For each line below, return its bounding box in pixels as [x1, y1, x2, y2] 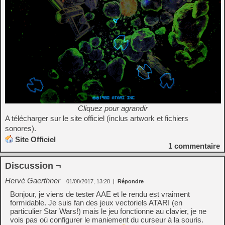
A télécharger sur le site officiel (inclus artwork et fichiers [5, 114, 188, 123]
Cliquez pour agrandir [77, 104, 148, 113]
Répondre [118, 178, 144, 184]
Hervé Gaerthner [5, 176, 60, 185]
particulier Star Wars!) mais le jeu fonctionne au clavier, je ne [10, 207, 206, 215]
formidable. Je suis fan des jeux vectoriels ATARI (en [10, 198, 182, 207]
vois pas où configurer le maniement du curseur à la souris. [10, 215, 203, 224]
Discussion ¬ [5, 161, 61, 171]
